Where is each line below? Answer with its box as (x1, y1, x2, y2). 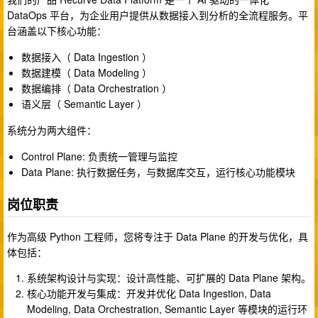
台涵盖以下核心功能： (7, 23, 106, 38)
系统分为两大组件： (7, 123, 97, 138)
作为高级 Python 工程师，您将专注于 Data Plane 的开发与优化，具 (7, 229, 308, 243)
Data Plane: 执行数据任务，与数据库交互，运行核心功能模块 (21, 165, 295, 180)
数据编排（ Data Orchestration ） (21, 81, 172, 96)
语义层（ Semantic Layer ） (21, 97, 147, 111)
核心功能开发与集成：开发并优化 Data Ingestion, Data (27, 285, 271, 300)
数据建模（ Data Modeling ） (21, 65, 152, 80)
